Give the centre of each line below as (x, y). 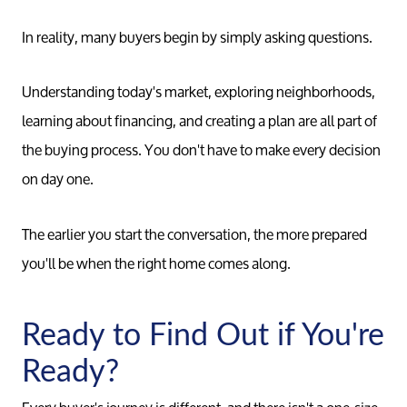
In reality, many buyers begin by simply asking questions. (197, 36)
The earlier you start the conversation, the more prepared (194, 233)
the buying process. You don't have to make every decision (201, 150)
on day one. (58, 179)
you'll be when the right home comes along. (156, 263)
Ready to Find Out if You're (203, 333)
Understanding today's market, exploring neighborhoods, (199, 92)
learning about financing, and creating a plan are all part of (199, 121)
